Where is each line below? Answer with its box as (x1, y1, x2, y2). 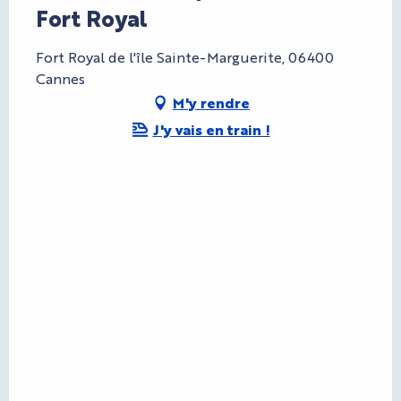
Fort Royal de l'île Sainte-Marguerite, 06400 (36, 47, 334, 67)
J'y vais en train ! (152, 120, 270, 140)
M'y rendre (173, 93, 250, 113)
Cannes (36, 69, 85, 89)
